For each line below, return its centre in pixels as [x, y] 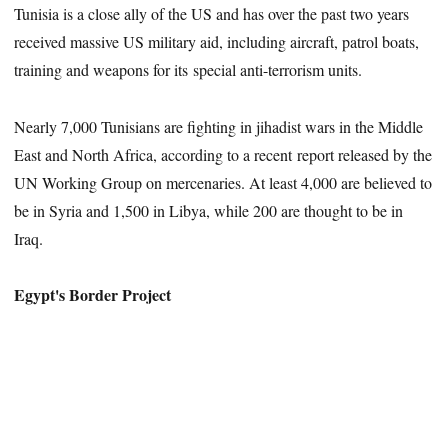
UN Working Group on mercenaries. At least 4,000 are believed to [223, 182]
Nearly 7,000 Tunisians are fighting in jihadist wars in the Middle [219, 126]
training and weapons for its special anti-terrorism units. [188, 69]
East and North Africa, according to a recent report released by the [223, 154]
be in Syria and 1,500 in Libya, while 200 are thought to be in [209, 210]
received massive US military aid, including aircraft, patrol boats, [217, 41]
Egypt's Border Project [93, 295]
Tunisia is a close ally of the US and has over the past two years [212, 13]
